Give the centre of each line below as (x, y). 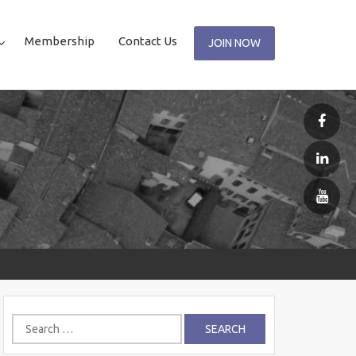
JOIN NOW (234, 43)
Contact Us (148, 41)
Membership (60, 41)
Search (30, 322)
